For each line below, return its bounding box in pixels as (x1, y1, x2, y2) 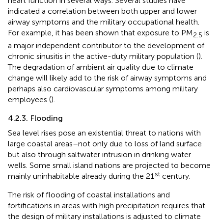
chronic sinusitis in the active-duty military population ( (8, 52, 198, 61)
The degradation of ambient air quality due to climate (8, 62, 193, 72)
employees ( (8, 95, 51, 105)
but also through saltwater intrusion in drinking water (8, 150, 191, 160)
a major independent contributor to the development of (8, 41, 204, 51)
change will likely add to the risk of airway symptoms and (8, 73, 207, 83)
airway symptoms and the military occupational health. (8, 17, 199, 27)
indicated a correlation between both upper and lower (8, 6, 197, 16)
